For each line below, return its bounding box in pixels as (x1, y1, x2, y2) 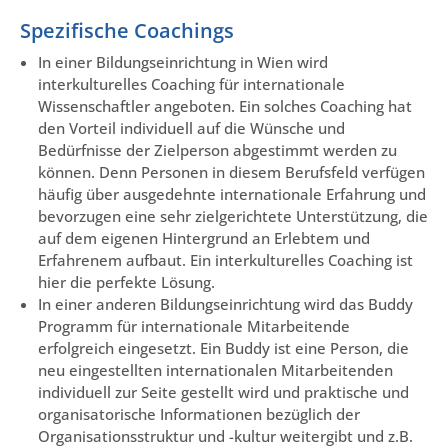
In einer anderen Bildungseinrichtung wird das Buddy (38, 293, 413, 314)
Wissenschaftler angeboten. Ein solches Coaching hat (38, 95, 412, 116)
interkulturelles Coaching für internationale (38, 73, 345, 94)
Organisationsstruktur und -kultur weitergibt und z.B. (38, 425, 413, 446)
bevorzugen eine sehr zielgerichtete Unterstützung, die (38, 205, 428, 226)
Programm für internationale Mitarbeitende (38, 315, 350, 336)
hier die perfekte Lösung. (38, 271, 215, 292)
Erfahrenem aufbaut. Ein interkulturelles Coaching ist (38, 249, 413, 270)
